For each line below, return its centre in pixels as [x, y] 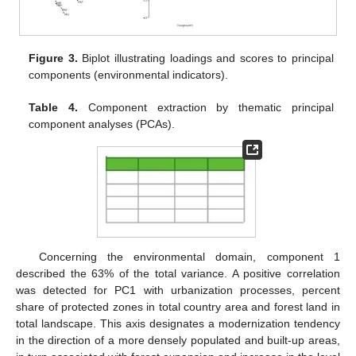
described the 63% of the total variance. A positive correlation [178, 274]
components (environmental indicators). [129, 74]
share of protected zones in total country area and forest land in [178, 307]
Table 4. [54, 107]
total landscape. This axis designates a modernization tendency [178, 324]
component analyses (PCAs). [102, 124]
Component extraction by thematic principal [206, 107]
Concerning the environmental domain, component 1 [189, 257]
